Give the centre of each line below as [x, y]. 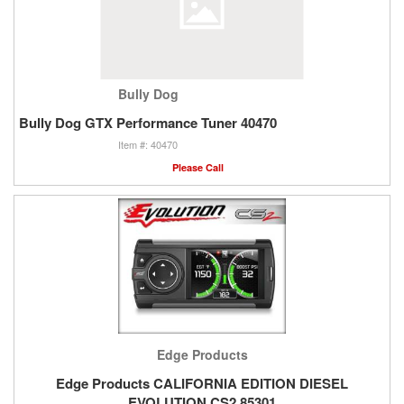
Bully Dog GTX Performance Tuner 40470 [148, 123]
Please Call [197, 168]
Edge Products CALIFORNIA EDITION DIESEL [202, 384]
